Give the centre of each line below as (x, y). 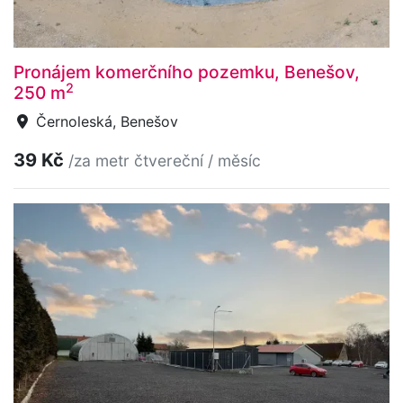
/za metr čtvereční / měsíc (165, 160)
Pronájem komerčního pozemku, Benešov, (187, 72)
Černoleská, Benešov (105, 121)
